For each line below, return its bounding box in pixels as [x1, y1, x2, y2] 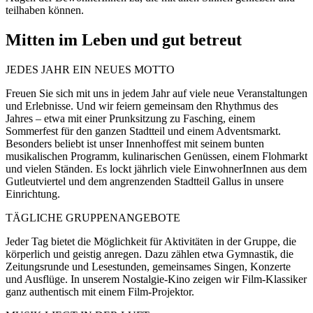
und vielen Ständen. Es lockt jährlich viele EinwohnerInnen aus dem [6, 162, 307, 175]
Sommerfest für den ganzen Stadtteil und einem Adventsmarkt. [6, 124, 281, 137]
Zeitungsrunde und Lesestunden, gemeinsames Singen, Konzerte [6, 260, 291, 272]
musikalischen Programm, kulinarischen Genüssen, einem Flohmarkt [6, 150, 307, 162]
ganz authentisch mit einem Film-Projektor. [6, 285, 194, 298]
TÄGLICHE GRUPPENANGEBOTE [6, 211, 180, 224]
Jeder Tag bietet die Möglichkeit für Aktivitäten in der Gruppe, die [6, 235, 296, 247]
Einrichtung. [6, 187, 60, 200]
